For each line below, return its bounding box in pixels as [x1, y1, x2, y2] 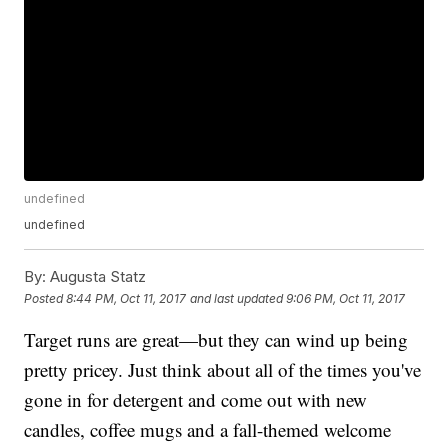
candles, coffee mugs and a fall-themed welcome [24, 417, 392, 443]
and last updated [190, 290, 284, 306]
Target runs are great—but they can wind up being [24, 327, 409, 353]
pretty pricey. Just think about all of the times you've [24, 357, 422, 383]
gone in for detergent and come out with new [24, 387, 368, 413]
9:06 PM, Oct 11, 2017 [286, 290, 406, 306]
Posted [24, 290, 67, 306]
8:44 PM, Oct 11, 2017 [66, 290, 187, 306]
